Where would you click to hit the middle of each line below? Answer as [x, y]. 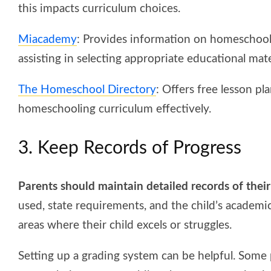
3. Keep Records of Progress [130, 148]
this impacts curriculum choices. [99, 8]
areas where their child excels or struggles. [125, 225]
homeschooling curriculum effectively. [115, 109]
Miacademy [47, 39]
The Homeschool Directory [87, 90]
